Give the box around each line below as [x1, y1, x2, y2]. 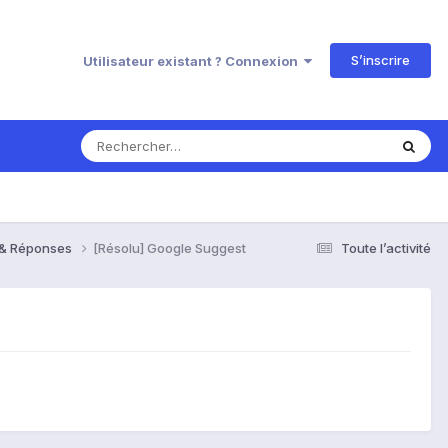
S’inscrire [351, 51, 410, 68]
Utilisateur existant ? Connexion [83, 52, 304, 69]
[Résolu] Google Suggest [93, 239, 246, 256]
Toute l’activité [341, 239, 431, 256]
